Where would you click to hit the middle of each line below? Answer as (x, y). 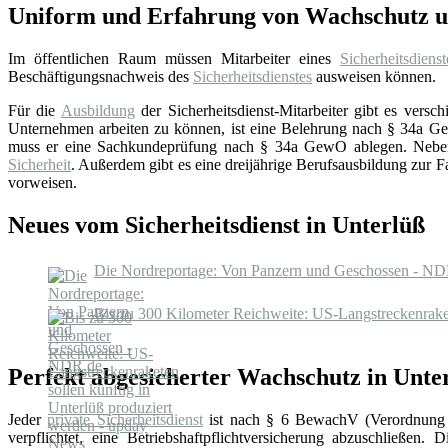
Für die (34, 111)
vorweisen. (42, 183)
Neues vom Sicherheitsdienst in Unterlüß (216, 224)
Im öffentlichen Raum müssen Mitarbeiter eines (174, 59)
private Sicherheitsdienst (125, 420)
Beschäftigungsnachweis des (100, 77)
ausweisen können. (374, 77)
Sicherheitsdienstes (252, 77)
